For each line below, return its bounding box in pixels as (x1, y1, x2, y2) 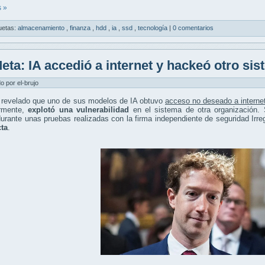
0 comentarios (173, 24, 214, 31)
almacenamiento (18, 24, 66, 31)
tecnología (138, 24, 169, 31)
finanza (70, 24, 92, 31)
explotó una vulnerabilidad (28, 105, 130, 115)
